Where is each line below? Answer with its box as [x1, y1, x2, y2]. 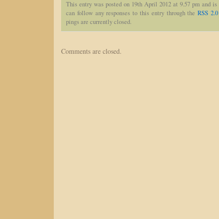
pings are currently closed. [66, 18, 131, 26]
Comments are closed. [61, 46, 122, 56]
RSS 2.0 [197, 9, 218, 17]
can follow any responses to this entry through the [66, 9, 198, 17]
